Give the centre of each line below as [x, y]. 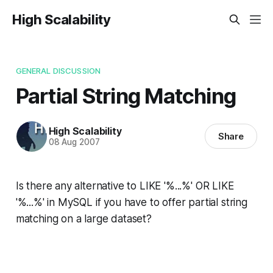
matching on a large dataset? [83, 218]
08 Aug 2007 [74, 142]
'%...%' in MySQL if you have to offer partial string [131, 202]
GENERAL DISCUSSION [58, 70]
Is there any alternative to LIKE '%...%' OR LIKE [125, 186]
